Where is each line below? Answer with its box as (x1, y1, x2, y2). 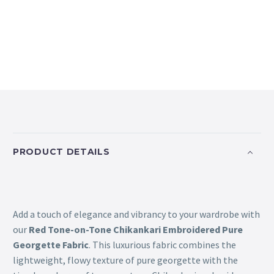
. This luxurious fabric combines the (89, 239, 236, 251)
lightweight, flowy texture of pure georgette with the (13, 254, 238, 267)
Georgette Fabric (13, 239, 89, 251)
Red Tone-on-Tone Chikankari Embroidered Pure (29, 223, 243, 236)
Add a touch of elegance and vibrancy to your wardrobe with (13, 208, 260, 221)
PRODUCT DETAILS (13, 146, 110, 157)
